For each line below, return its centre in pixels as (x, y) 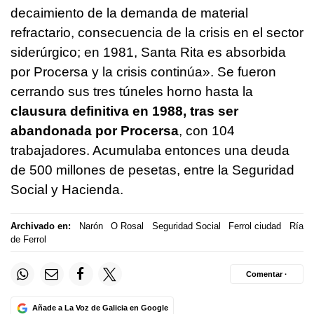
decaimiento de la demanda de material (129, 13)
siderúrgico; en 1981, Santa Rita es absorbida (148, 53)
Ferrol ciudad (255, 226)
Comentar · (267, 274)
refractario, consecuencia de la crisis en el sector (157, 33)
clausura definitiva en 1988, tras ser (124, 111)
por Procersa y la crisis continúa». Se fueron (143, 72)
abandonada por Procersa (95, 131)
